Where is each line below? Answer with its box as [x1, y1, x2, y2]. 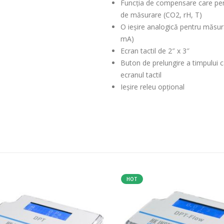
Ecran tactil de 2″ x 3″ [120, 45, 189, 55]
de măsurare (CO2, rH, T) [120, 9, 202, 19]
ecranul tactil [120, 69, 161, 79]
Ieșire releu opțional [120, 81, 184, 91]
